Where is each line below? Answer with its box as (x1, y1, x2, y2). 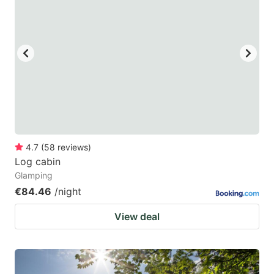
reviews (57, 142, 88, 153)
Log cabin (15, 155, 61, 168)
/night (54, 185, 81, 198)
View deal (114, 210, 160, 223)
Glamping (15, 170, 53, 181)
